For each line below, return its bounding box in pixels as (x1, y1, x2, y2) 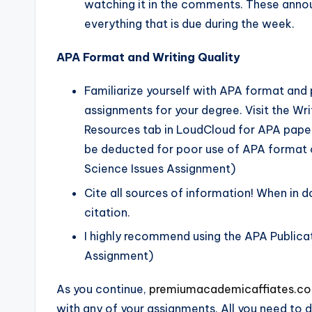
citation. (84, 205, 130, 219)
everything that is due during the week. (84, 17, 295, 31)
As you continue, (56, 282, 149, 297)
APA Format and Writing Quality (56, 50, 240, 65)
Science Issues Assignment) (84, 162, 235, 176)
